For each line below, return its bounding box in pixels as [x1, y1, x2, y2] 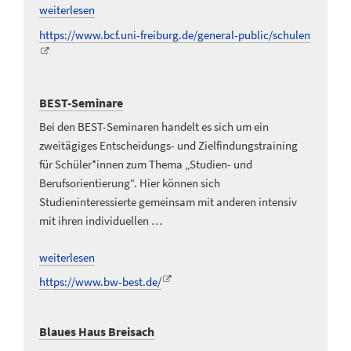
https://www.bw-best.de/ [39, 274, 161, 290]
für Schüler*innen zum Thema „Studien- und [39, 157, 252, 172]
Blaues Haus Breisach [39, 323, 154, 339]
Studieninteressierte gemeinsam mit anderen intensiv [39, 194, 297, 210]
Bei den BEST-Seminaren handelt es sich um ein [39, 119, 269, 135]
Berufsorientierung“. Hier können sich [39, 175, 220, 191]
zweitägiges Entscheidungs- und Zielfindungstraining [39, 138, 298, 154]
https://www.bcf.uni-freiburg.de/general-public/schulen [39, 27, 310, 42]
